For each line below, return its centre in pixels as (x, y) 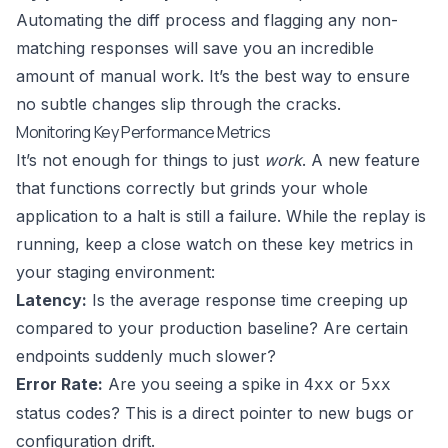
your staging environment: (115, 272)
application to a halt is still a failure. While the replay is (221, 216)
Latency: (51, 300)
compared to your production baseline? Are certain (212, 328)
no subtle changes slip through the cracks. (178, 104)
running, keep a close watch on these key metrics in (214, 244)
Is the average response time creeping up (247, 300)
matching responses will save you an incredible (195, 48)
